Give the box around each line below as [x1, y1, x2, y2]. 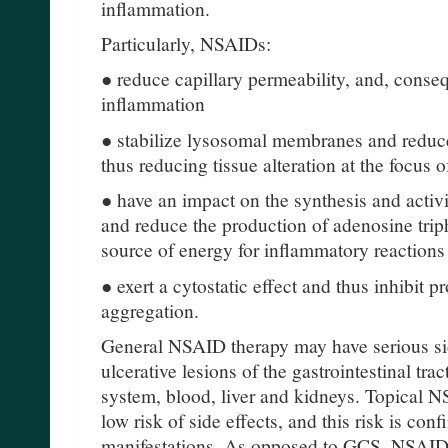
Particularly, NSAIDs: [101, 30, 271, 57]
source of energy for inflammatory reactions [101, 236, 445, 263]
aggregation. [101, 296, 199, 323]
